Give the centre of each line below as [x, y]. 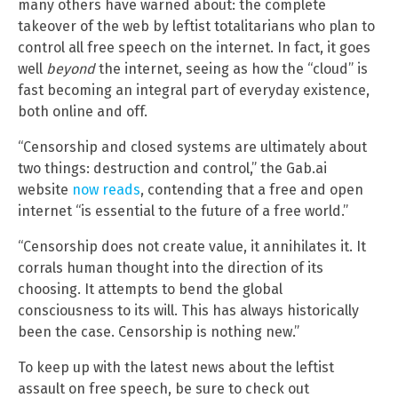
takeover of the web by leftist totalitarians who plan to [196, 26]
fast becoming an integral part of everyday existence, [194, 90]
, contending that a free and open [252, 189]
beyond [71, 68]
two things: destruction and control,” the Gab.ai [172, 168]
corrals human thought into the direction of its [171, 267]
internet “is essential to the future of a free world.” [183, 211]
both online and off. [83, 111]
